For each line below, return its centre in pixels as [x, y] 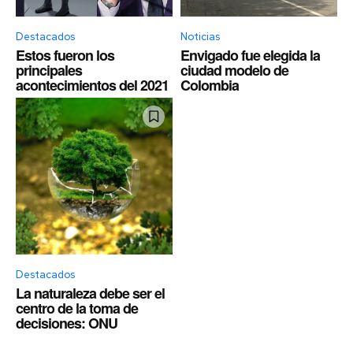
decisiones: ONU [67, 323]
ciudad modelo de [234, 70]
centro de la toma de [77, 308]
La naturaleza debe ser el [90, 293]
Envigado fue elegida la [250, 55]
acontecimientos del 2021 [92, 85]
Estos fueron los [65, 55]
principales [49, 70]
